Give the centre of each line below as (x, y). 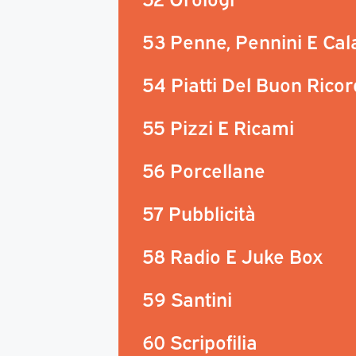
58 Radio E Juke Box (232, 255)
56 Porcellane (204, 169)
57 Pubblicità (199, 212)
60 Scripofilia (200, 341)
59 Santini (187, 298)
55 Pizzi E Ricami (218, 126)
